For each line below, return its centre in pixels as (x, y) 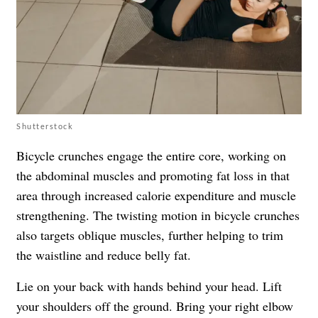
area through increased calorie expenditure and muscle (156, 196)
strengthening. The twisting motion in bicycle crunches (158, 215)
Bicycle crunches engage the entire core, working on (151, 156)
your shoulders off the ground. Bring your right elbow (155, 306)
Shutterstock (45, 126)
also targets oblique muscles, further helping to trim (150, 235)
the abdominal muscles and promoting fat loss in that (153, 176)
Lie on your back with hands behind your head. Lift (149, 286)
